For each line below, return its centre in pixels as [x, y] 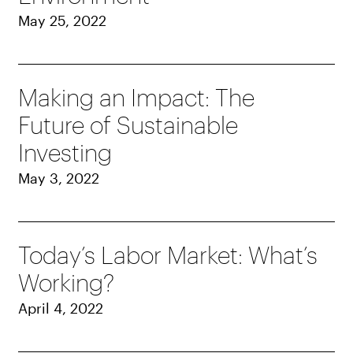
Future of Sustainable [128, 125]
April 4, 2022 [61, 308]
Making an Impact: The [137, 98]
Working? [67, 283]
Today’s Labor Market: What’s [168, 255]
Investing [65, 153]
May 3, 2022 [59, 178]
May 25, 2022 [63, 21]
